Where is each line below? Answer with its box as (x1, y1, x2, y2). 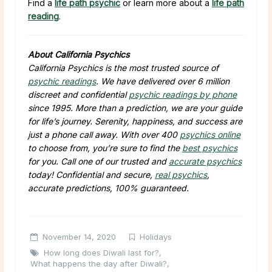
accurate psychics (169, 155, 242, 166)
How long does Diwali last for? (44, 247, 159, 257)
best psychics (182, 142, 237, 153)
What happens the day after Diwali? (30, 258, 167, 268)
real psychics (155, 169, 207, 180)
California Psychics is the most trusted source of (28, 62, 219, 73)
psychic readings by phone (129, 89, 237, 100)
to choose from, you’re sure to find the (28, 142, 182, 153)
